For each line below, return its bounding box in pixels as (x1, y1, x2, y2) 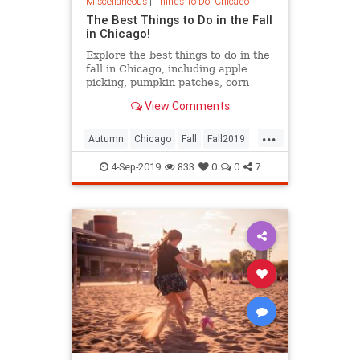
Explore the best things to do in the (85, 48, 270, 61)
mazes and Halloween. (85, 89, 205, 102)
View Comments (141, 99, 230, 114)
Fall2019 (207, 132, 245, 145)
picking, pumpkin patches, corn (85, 76, 249, 88)
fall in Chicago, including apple (85, 62, 247, 75)
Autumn (88, 132, 124, 145)
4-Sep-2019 (108, 159, 161, 174)
